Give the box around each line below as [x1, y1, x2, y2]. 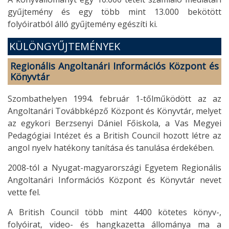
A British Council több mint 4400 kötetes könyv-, [8, 206, 221, 218]
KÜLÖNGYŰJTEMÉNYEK [9, 39, 120, 53]
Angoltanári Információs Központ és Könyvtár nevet [8, 174, 221, 186]
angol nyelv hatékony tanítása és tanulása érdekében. [8, 142, 214, 153]
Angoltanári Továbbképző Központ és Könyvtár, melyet [8, 105, 221, 117]
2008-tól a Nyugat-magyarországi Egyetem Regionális [8, 162, 221, 173]
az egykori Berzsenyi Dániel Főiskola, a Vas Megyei [8, 117, 221, 129]
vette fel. [8, 186, 40, 198]
